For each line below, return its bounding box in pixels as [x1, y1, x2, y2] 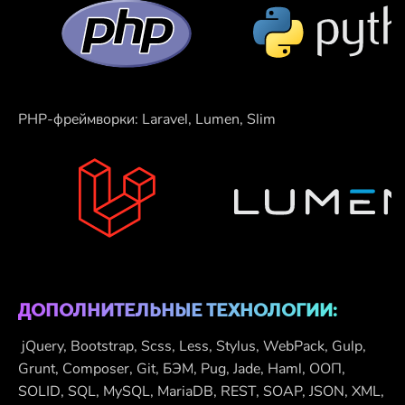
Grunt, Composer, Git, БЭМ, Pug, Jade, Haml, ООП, [18, 359, 345, 380]
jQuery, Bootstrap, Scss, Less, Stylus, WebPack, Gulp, [18, 336, 366, 357]
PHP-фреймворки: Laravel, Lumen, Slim [18, 109, 276, 130]
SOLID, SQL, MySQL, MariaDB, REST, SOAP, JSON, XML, [18, 381, 384, 402]
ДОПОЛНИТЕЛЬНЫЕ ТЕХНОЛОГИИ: [18, 300, 337, 321]
